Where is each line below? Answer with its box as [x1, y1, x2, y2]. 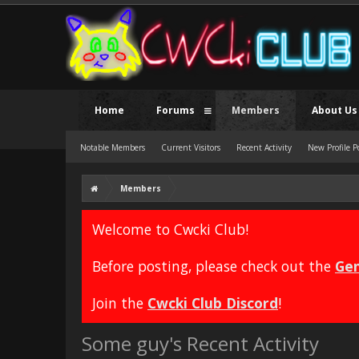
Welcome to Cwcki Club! [92, 220, 248, 239]
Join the [92, 293, 147, 313]
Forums [156, 103, 195, 117]
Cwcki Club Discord [147, 293, 278, 313]
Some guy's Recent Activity [82, 330, 319, 357]
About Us [312, 103, 357, 117]
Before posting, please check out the [92, 256, 335, 276]
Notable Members [80, 142, 145, 153]
